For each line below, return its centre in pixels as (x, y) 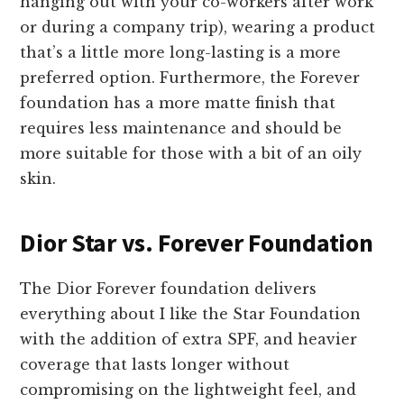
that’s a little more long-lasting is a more (181, 53)
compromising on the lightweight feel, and (188, 390)
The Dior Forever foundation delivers (169, 289)
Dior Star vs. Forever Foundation (197, 243)
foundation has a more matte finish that (178, 103)
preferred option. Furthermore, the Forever (190, 78)
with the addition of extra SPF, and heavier (189, 340)
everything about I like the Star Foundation (191, 314)
